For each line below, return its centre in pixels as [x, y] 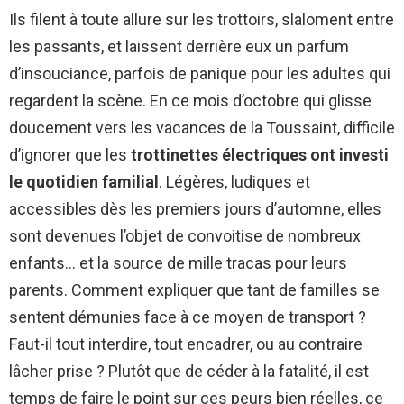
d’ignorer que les [70, 155]
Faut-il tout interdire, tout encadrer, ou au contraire [186, 344]
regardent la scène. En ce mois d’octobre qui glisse [190, 101]
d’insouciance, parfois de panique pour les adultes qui [200, 74]
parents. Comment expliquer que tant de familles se [194, 290]
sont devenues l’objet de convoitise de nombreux [185, 236]
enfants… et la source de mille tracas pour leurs [178, 263]
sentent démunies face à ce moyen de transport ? [188, 317]
